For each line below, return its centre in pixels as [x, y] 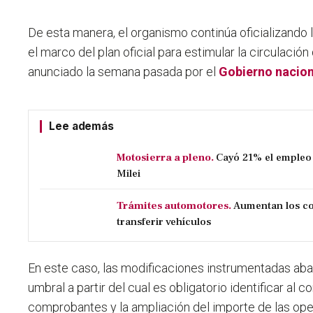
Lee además [81, 126]
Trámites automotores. [174, 206]
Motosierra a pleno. [166, 158]
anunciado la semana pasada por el [124, 72]
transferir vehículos [164, 222]
